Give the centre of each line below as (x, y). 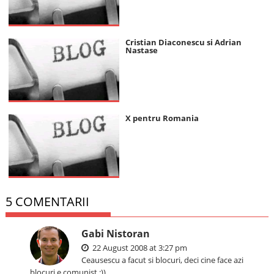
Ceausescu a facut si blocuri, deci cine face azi (163, 260)
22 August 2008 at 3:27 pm (139, 248)
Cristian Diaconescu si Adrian (183, 43)
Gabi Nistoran (116, 234)
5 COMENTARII (48, 202)
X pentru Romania (162, 118)
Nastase (141, 50)
